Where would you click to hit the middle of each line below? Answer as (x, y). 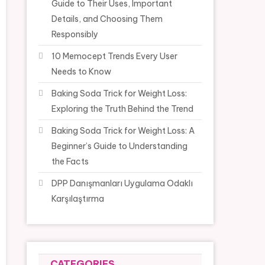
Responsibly (75, 34)
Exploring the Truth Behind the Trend (123, 109)
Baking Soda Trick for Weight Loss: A (123, 131)
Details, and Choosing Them (107, 19)
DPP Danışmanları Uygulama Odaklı (122, 183)
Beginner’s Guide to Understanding (120, 146)
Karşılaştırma (78, 199)
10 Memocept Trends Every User (115, 56)
